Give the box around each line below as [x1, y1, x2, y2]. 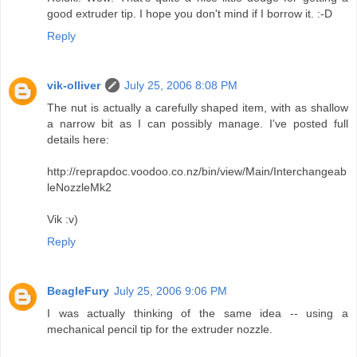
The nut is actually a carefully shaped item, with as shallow [47, 100, 348, 114]
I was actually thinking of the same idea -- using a [47, 306, 348, 320]
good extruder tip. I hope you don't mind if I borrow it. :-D [47, 6, 332, 20]
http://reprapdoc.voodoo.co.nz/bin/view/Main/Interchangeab [47, 164, 347, 178]
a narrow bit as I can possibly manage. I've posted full [47, 116, 348, 130]
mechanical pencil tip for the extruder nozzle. [47, 322, 273, 335]
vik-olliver [47, 78, 100, 92]
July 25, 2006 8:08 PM [124, 78, 237, 92]
